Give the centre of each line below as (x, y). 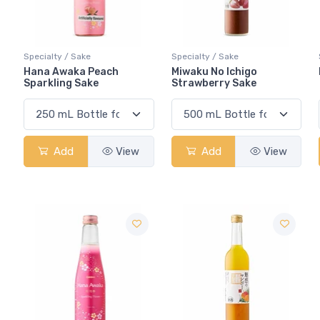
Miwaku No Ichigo (214, 71)
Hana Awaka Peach (71, 71)
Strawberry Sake (214, 83)
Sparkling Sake (61, 83)
